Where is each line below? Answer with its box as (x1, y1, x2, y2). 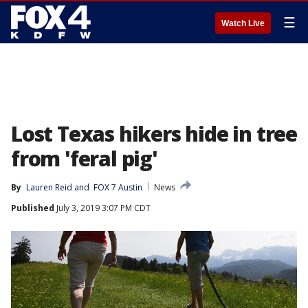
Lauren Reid (26, 181, 72, 193)
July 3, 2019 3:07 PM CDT (54, 202, 151, 214)
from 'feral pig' (11, 144, 157, 173)
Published (11, 202, 54, 214)
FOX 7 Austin (91, 181, 142, 193)
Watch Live (221, 19, 265, 28)
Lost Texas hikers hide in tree (11, 120, 297, 148)
